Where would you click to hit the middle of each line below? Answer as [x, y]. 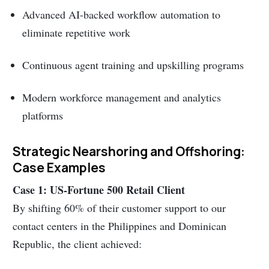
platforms [43, 116]
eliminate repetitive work [77, 32]
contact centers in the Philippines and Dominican [120, 226]
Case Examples [59, 167]
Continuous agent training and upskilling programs [133, 65]
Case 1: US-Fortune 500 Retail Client [99, 190]
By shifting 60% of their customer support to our [119, 208]
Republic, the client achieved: [77, 244]
